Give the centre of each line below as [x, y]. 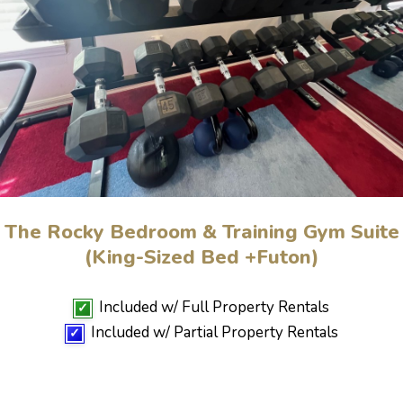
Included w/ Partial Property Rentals [210, 332]
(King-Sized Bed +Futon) [201, 257]
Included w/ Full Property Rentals [210, 307]
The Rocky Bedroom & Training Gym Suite [201, 232]
